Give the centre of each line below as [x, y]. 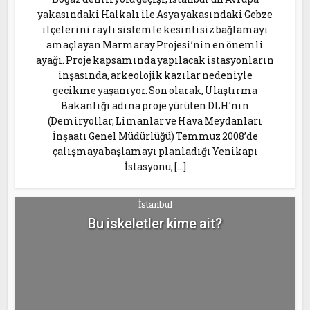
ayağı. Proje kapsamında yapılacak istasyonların [155, 60]
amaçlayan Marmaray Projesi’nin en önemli [155, 44]
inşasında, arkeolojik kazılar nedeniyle [155, 75]
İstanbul [155, 204]
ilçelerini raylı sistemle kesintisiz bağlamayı [155, 29]
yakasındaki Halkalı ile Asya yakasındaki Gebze [155, 14]
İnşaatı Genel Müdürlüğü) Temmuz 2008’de [155, 136]
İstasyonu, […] [155, 166]
